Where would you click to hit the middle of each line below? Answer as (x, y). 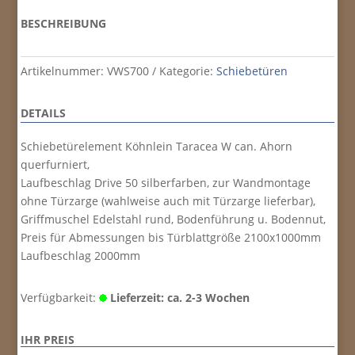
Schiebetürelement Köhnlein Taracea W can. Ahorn (157, 147)
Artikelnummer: (64, 71)
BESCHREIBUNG (64, 24)
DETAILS (44, 113)
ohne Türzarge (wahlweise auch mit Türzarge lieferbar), (168, 201)
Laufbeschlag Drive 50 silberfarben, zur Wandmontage (166, 183)
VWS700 (128, 71)
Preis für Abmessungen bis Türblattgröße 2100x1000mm (171, 238)
